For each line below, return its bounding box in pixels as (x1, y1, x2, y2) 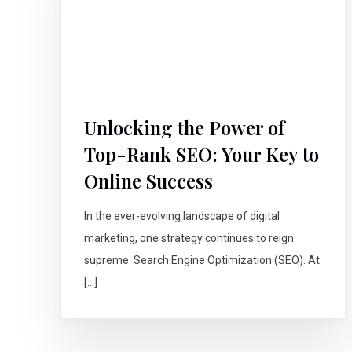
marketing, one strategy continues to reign (84, 232, 295, 245)
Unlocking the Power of (84, 115, 285, 141)
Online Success (84, 168, 214, 194)
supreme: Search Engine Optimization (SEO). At (84, 254, 321, 267)
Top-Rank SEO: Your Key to (84, 141, 320, 167)
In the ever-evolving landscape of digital (84, 210, 280, 223)
